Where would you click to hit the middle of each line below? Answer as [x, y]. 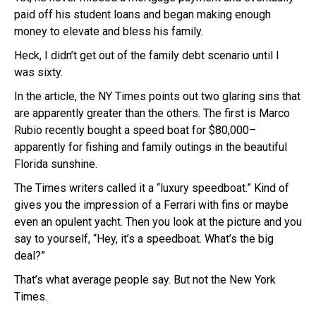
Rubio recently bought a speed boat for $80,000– [135, 130]
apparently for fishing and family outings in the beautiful [151, 147]
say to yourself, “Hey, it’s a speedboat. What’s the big [144, 238]
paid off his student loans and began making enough [142, 14]
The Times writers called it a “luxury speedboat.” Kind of [152, 188]
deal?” [30, 255]
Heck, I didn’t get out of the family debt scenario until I [147, 55]
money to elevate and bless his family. [109, 31]
